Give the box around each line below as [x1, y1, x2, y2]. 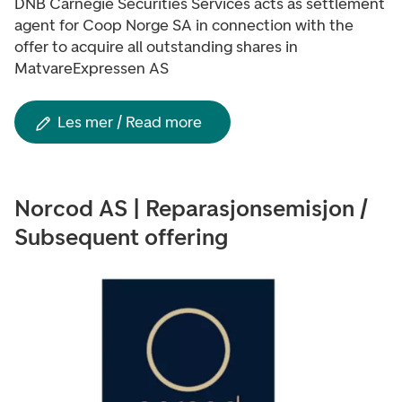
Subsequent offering [14, 223, 228, 251]
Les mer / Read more [57, 111, 202, 132]
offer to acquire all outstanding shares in [14, 37, 298, 57]
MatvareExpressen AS [14, 58, 169, 78]
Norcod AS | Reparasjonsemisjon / [14, 194, 368, 223]
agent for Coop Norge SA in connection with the [14, 15, 354, 35]
